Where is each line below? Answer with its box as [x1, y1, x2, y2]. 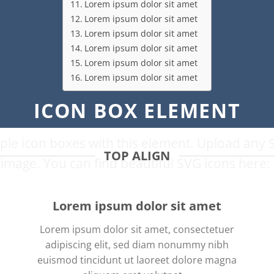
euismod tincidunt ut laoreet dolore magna [37, 253, 237, 267]
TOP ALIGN [104, 147, 170, 164]
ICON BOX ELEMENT [33, 97, 241, 124]
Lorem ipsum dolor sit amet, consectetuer [40, 223, 234, 236]
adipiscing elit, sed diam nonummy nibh [45, 238, 229, 251]
